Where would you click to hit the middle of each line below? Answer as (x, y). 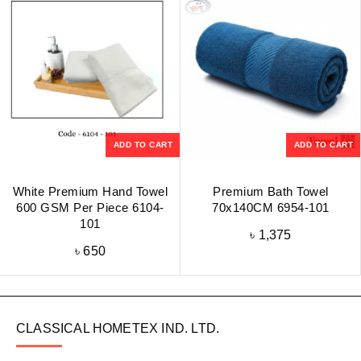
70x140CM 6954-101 (271, 208)
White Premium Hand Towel (90, 192)
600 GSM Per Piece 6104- (90, 208)
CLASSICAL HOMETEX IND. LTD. (118, 329)
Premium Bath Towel (271, 192)
